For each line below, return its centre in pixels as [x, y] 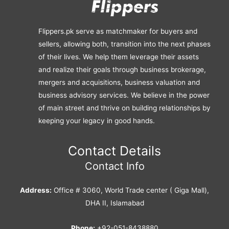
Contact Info [114, 166]
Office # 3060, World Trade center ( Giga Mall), [130, 190]
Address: [36, 190]
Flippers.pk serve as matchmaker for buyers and [118, 31]
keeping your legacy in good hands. [97, 121]
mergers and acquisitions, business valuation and [119, 83]
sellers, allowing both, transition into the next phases [124, 44]
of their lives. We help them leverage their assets [119, 57]
